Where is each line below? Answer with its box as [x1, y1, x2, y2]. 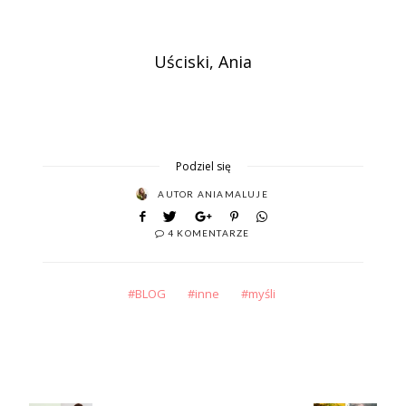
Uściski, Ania [154, 50, 252, 72]
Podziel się [175, 158, 231, 174]
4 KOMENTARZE [168, 227, 250, 238]
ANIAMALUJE [197, 188, 268, 199]
